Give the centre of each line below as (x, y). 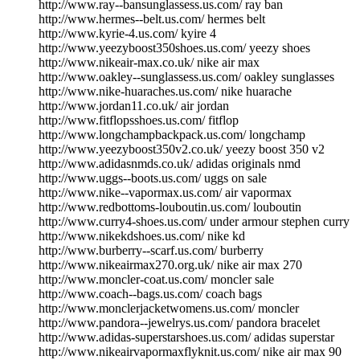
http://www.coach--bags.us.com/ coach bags (150, 293)
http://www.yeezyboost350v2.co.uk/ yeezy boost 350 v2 (182, 149)
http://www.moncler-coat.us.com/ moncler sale (156, 279)
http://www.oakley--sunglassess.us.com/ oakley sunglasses (186, 76)
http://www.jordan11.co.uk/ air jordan (134, 105)
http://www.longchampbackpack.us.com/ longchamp (172, 134)
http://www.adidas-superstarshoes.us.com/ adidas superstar (186, 337)
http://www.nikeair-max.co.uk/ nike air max (149, 62)
